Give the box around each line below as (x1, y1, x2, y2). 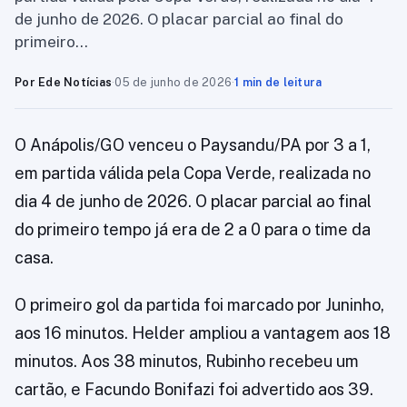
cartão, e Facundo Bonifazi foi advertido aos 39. (15, 380, 373, 399)
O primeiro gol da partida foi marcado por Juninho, (15, 295, 384, 314)
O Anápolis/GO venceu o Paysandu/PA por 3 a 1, (15, 135, 371, 154)
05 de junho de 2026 (114, 75, 232, 89)
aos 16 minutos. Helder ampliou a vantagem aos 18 (15, 323, 391, 342)
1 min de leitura (234, 75, 323, 89)
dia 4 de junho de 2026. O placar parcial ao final (15, 192, 372, 211)
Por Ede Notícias (15, 75, 112, 89)
